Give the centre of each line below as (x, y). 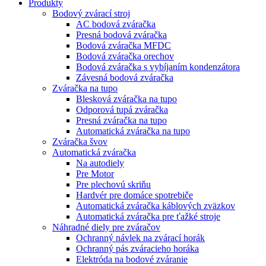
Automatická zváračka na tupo (133, 131)
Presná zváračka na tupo (121, 120)
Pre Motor (95, 174)
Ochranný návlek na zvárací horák (140, 238)
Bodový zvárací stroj (91, 13)
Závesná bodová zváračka (125, 77)
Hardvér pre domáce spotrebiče (134, 195)
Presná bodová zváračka (121, 35)
